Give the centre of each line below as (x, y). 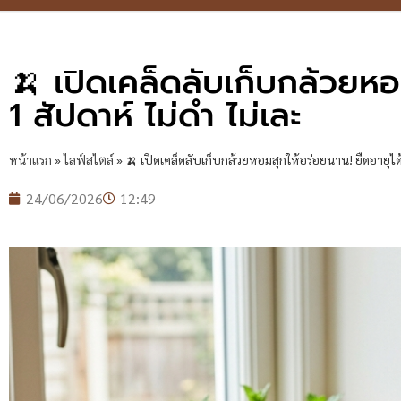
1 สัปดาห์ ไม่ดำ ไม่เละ (155, 115)
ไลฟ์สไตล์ (89, 159)
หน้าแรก (30, 159)
